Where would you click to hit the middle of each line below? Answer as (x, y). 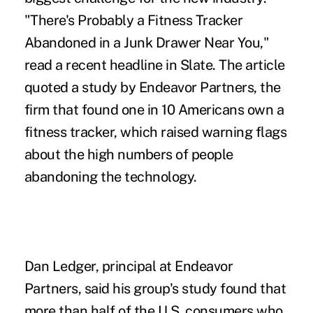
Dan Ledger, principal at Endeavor (129, 266)
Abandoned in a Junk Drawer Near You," (147, 42)
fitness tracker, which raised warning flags (155, 132)
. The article (249, 65)
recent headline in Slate (139, 65)
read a (45, 65)
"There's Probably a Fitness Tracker (133, 20)
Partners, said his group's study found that (155, 288)
